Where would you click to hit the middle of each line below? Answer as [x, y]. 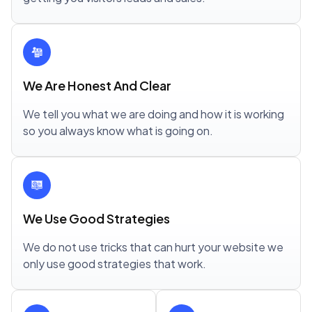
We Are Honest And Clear [97, 85]
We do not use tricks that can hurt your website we [153, 247]
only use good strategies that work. [115, 264]
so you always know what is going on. [118, 131]
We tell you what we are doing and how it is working [154, 114]
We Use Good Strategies [96, 218]
